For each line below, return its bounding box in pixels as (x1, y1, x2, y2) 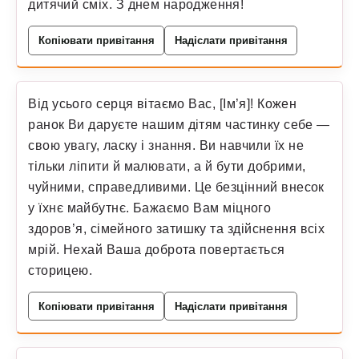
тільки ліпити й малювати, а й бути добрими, (28, 159, 306, 174)
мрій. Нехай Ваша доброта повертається (28, 242, 285, 257)
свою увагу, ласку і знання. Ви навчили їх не (28, 138, 305, 153)
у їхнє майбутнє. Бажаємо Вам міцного (28, 200, 272, 216)
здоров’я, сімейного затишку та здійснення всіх (28, 221, 325, 236)
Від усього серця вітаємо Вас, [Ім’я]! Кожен (28, 96, 297, 111)
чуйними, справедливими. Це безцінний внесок (28, 179, 325, 195)
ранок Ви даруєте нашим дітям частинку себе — (28, 117, 330, 132)
